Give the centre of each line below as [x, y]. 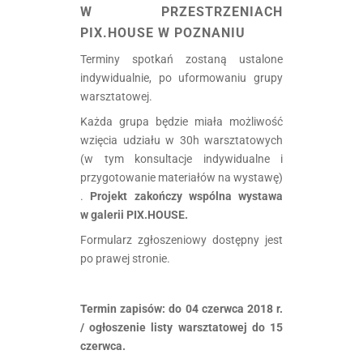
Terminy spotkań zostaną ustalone [181, 59]
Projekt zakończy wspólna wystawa [186, 196]
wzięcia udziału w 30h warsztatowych [181, 140]
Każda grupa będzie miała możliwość [181, 121]
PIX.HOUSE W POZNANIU [163, 32]
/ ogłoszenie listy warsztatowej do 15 [181, 327]
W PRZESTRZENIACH [181, 11]
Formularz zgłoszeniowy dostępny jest [181, 239]
